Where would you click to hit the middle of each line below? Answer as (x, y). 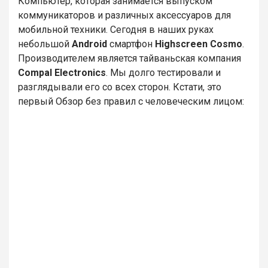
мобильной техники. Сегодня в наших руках (116, 30)
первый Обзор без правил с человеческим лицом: (131, 101)
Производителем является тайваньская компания (130, 58)
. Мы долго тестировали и (163, 73)
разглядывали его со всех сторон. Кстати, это (120, 87)
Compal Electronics (62, 73)
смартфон (132, 44)
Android (91, 44)
